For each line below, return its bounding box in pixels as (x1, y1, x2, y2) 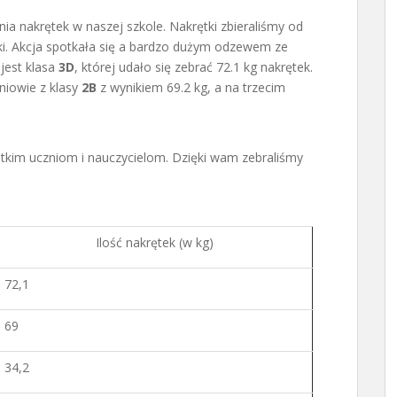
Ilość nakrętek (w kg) (96, 233, 214, 251)
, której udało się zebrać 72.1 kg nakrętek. (74, 58, 313, 75)
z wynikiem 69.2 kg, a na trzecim (97, 78, 285, 96)
